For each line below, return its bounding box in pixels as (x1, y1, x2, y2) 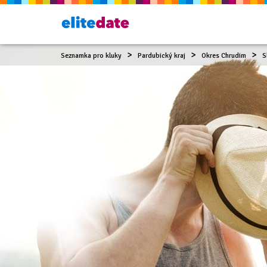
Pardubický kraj (138, 51, 185, 60)
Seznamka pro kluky (61, 51, 122, 60)
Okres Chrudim (201, 51, 246, 60)
